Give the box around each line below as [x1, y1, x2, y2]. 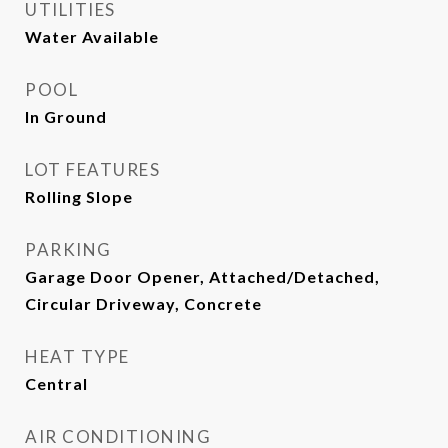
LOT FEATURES [25, 159, 160, 181]
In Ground [25, 107, 107, 127]
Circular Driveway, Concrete [25, 294, 262, 314]
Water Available [25, 27, 159, 47]
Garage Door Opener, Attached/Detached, [25, 267, 380, 287]
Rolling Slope [25, 187, 133, 207]
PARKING [25, 239, 112, 261]
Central [25, 374, 88, 394]
